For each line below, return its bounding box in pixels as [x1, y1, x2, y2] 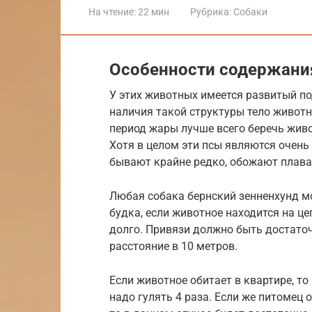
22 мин [136, 6, 169, 17]
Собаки [233, 6, 267, 17]
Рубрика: [190, 6, 231, 17]
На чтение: [88, 6, 136, 17]
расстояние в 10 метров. [109, 239, 237, 253]
